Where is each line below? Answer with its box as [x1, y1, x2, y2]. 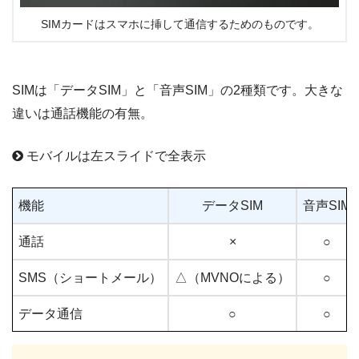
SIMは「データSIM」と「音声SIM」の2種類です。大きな [12, 83, 343, 97]
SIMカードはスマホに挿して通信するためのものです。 [40, 18, 319, 30]
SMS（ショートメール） [18, 270, 162, 284]
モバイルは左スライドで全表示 [23, 148, 206, 163]
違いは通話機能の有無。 [12, 106, 153, 120]
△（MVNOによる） [175, 270, 290, 284]
